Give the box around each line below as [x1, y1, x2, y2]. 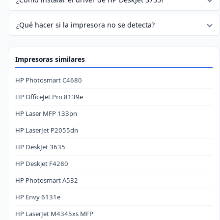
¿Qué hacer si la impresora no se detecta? [16, 20, 155, 29]
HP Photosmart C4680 [15, 75, 82, 84]
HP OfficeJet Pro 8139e [15, 92, 83, 101]
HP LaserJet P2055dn [15, 125, 78, 135]
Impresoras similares [15, 54, 85, 64]
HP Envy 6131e [15, 192, 60, 201]
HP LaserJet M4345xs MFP [15, 209, 93, 218]
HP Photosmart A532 [15, 175, 78, 185]
